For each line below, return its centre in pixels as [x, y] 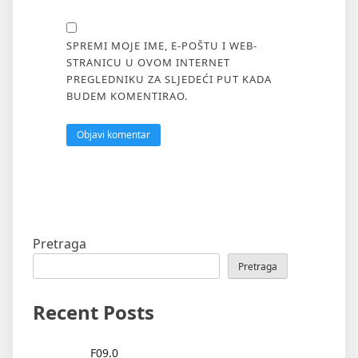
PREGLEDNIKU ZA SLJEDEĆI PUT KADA [169, 79]
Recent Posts [93, 312]
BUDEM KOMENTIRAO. [127, 96]
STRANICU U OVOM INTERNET [148, 62]
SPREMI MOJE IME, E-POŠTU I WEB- [161, 46]
